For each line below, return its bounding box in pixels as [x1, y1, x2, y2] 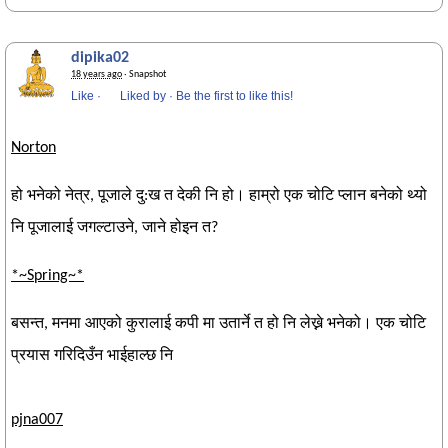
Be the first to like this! [176, 89, 293, 103]
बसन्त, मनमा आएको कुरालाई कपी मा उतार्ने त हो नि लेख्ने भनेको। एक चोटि [11, 316, 426, 332]
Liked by [120, 89, 166, 103]
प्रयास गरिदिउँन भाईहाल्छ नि [11, 348, 173, 364]
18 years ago [71, 69, 122, 80]
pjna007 [11, 412, 63, 428]
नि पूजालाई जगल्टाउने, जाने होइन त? [11, 220, 218, 236]
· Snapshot [122, 69, 166, 80]
